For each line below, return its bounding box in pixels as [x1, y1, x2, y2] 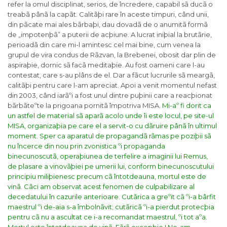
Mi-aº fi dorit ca [162, 101, 211, 110]
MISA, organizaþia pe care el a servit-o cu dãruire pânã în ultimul [8, 122, 217, 130]
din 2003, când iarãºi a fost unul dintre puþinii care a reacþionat [8, 91, 212, 100]
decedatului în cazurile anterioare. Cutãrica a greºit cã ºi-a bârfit [8, 193, 216, 201]
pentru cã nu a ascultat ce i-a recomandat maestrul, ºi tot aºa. [8, 213, 207, 221]
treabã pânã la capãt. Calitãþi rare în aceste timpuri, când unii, [8, 10, 209, 19]
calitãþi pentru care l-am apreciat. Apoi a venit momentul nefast [8, 81, 217, 90]
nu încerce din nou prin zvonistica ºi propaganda [8, 142, 165, 150]
